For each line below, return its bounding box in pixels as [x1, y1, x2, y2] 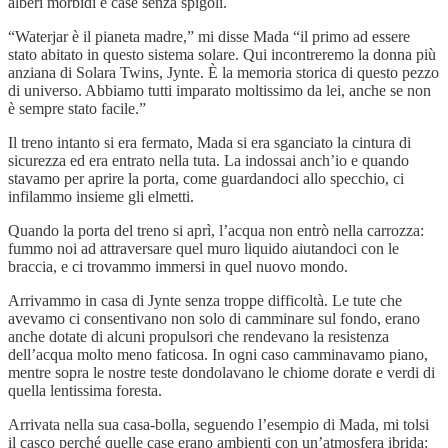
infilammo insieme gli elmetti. [8, 187, 194, 205]
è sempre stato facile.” [8, 99, 146, 117]
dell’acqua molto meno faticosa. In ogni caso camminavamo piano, [8, 345, 428, 363]
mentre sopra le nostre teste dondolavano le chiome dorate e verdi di [8, 363, 435, 381]
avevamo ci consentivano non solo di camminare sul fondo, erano [8, 309, 420, 327]
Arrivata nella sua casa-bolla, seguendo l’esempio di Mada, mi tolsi [8, 415, 429, 433]
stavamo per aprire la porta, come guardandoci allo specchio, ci [8, 169, 404, 187]
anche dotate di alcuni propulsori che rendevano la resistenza [8, 327, 389, 345]
